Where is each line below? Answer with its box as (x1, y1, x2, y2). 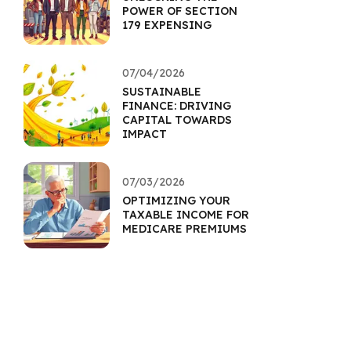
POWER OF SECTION (122, 4, 237, 18)
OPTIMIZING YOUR (122, 194, 230, 208)
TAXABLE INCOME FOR (122, 208, 249, 222)
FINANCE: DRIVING (122, 99, 231, 113)
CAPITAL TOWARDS (122, 113, 232, 127)
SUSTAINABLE (122, 85, 201, 99)
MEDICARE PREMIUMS (122, 222, 247, 236)
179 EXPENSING (122, 18, 212, 32)
